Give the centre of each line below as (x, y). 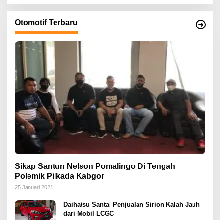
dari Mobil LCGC (89, 213)
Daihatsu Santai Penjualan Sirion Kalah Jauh (132, 204)
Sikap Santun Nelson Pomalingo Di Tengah (95, 166)
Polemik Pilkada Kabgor (59, 176)
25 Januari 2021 (34, 187)
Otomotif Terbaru (46, 22)
